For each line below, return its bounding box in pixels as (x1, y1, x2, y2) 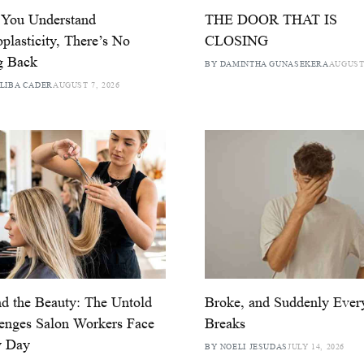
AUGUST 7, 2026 (52, 80, 120, 89)
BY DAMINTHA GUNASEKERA (204, 58, 329, 68)
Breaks (204, 315, 245, 332)
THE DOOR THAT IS (204, 11, 337, 28)
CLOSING (204, 32, 268, 49)
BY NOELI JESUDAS (204, 342, 288, 352)
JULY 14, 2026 (287, 342, 345, 352)
